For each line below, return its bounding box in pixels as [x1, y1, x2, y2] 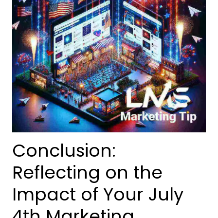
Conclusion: [12, 138, 116, 163]
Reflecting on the [12, 160, 163, 185]
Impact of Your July [12, 182, 183, 207]
